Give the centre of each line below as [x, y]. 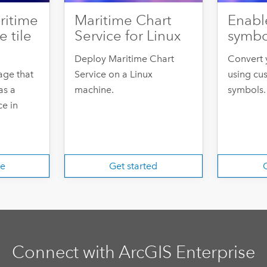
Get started [133, 166]
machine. [94, 90]
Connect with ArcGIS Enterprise [133, 252]
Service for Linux [128, 36]
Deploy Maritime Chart [125, 59]
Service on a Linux [114, 74]
